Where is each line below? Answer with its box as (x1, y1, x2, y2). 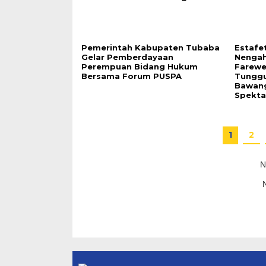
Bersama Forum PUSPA (81, 71, 182, 81)
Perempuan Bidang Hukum (81, 62, 198, 72)
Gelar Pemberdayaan (81, 52, 173, 62)
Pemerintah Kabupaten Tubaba (81, 43, 220, 53)
